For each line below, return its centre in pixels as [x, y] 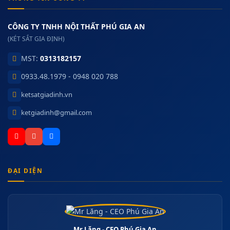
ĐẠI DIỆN [25, 171]
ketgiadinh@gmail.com [56, 112]
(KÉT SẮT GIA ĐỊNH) [36, 39]
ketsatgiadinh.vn [47, 94]
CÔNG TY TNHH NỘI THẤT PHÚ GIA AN [76, 26]
